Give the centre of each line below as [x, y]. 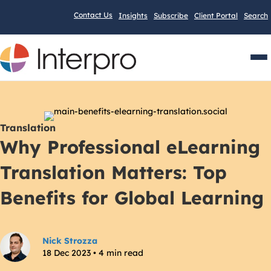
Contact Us [93, 15]
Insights [133, 15]
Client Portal [216, 15]
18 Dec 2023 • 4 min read [93, 253]
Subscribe [171, 15]
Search [256, 15]
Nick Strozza [70, 241]
